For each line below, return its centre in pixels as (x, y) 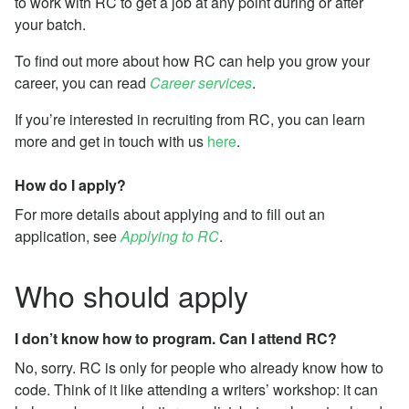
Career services (201, 82)
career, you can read (82, 82)
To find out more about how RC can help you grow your (192, 60)
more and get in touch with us (111, 141)
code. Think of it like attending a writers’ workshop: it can (196, 389)
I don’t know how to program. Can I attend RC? (176, 338)
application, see (68, 236)
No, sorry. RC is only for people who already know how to (199, 367)
